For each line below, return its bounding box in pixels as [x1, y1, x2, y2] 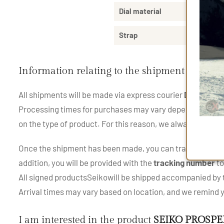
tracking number [153, 157, 215, 167]
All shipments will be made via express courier [18, 89, 184, 99]
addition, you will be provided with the [18, 157, 153, 167]
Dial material [118, 6, 161, 15]
